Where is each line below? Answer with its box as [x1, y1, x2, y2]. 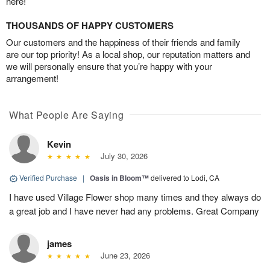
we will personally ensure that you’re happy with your [6, 60, 212, 73]
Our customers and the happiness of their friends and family [6, 36, 240, 49]
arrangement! [6, 72, 58, 85]
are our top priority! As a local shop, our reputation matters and [6, 48, 250, 61]
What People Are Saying [9, 108, 124, 122]
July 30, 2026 [95, 150, 148, 162]
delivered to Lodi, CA [151, 172, 219, 183]
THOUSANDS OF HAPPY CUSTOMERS [6, 19, 174, 33]
